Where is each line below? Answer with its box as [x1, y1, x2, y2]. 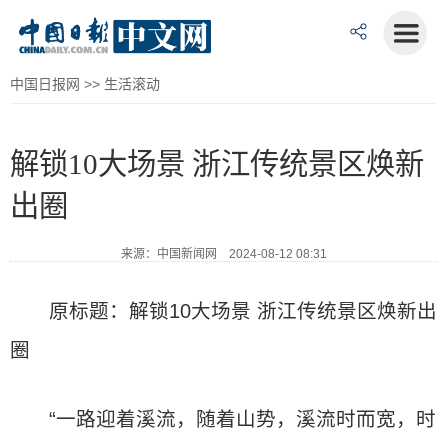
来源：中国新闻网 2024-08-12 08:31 [121, 247, 327, 261]
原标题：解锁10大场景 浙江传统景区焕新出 [49, 300, 438, 322]
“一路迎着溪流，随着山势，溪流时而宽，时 [49, 408, 437, 430]
